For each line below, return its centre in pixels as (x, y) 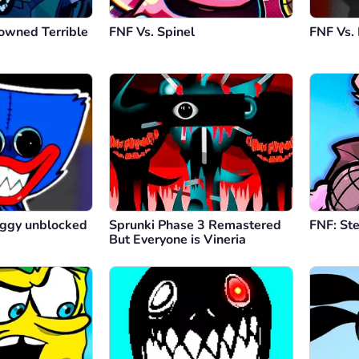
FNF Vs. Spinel (152, 32)
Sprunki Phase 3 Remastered (195, 226)
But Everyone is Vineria (177, 240)
